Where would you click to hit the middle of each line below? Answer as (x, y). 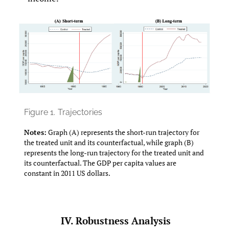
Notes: (35, 132)
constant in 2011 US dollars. (67, 173)
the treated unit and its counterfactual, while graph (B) (109, 142)
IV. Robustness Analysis (116, 221)
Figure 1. (40, 112)
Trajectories (80, 112)
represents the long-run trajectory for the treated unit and (114, 152)
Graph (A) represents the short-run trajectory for (123, 132)
